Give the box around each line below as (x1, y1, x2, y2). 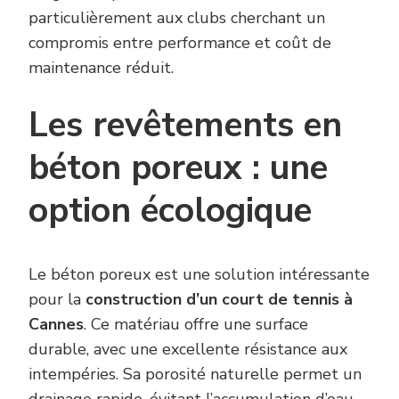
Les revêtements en (28, 102, 342, 150)
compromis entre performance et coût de (28, 32, 331, 54)
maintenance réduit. (28, 57, 174, 79)
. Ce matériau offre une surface (84, 313, 308, 335)
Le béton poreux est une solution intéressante (28, 263, 370, 285)
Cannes (28, 313, 84, 335)
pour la (28, 288, 85, 310)
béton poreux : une (28, 144, 328, 192)
